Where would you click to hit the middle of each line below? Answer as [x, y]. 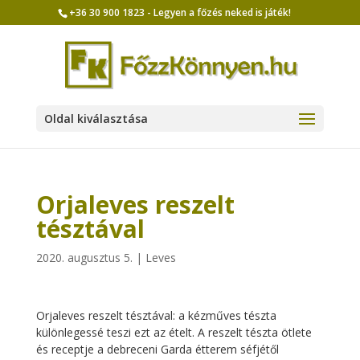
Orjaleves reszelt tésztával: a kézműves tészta [156, 315]
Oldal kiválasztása [96, 119]
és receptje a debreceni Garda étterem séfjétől [157, 349]
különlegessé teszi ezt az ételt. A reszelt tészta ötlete [174, 332]
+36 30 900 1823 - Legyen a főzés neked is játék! [180, 12]
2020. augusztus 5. [84, 258]
